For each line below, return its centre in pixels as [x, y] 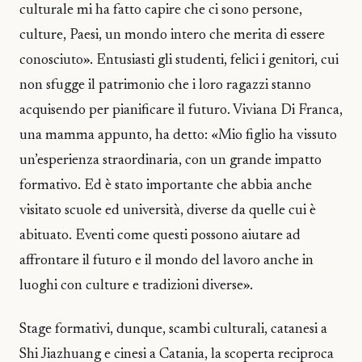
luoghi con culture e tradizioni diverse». [136, 286]
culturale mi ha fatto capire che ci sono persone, [161, 10]
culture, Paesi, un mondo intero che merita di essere [172, 35]
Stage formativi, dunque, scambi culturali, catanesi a [173, 330]
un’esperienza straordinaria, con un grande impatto [170, 160]
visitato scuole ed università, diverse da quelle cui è [168, 210]
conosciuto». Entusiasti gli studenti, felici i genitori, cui [179, 60]
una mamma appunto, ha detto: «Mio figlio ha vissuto [178, 135]
